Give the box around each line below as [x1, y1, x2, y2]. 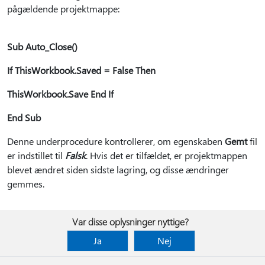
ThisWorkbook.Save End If [7, 88, 114, 100]
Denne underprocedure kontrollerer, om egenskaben [7, 135, 225, 147]
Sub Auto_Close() [7, 40, 77, 53]
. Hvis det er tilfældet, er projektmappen [86, 149, 247, 161]
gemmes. [7, 177, 44, 190]
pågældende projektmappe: [7, 2, 119, 15]
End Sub [7, 111, 41, 124]
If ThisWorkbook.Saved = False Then [7, 64, 156, 76]
